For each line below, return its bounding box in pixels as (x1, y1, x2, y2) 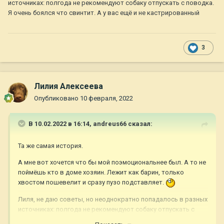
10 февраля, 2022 (80, 94, 133, 102)
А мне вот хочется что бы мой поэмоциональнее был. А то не (18, 158, 206, 166)
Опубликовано (34, 94, 80, 102)
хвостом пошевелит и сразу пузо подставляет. (18, 178, 165, 186)
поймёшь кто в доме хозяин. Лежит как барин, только (18, 168, 184, 176)
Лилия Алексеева (34, 81, 103, 91)
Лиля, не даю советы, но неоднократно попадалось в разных (18, 195, 207, 203)
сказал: (126, 120, 152, 128)
